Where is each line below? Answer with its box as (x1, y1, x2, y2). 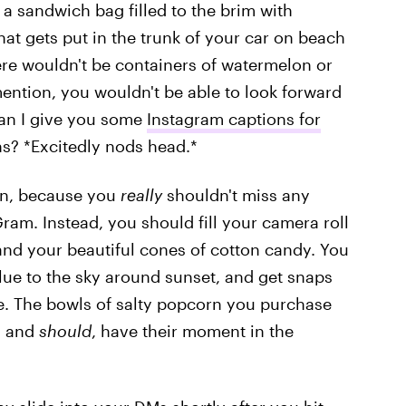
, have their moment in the (91, 321, 294, 341)
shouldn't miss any (166, 185, 310, 205)
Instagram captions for (146, 109, 321, 129)
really (115, 185, 167, 205)
